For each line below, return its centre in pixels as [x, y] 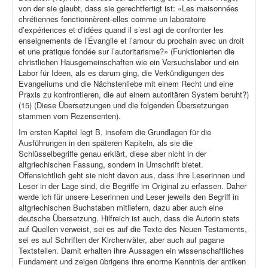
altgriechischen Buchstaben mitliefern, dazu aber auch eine [121, 208]
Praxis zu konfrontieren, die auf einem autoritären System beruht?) [134, 95]
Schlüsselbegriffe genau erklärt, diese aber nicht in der [112, 154]
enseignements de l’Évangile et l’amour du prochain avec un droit [131, 41]
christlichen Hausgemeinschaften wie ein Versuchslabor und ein [129, 62]
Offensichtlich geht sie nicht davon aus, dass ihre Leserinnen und [132, 175]
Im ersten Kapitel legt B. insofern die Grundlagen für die [115, 132]
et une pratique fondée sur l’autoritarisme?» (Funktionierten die [127, 51]
